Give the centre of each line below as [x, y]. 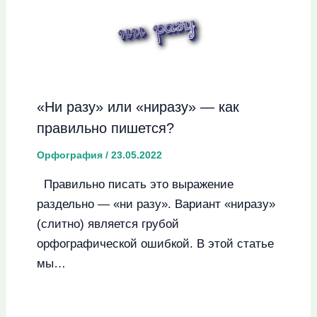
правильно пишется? [105, 128]
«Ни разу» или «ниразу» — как [138, 107]
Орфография [69, 155]
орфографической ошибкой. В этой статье [155, 244]
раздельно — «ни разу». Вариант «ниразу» [156, 204]
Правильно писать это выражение [135, 185]
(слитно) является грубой [108, 224]
